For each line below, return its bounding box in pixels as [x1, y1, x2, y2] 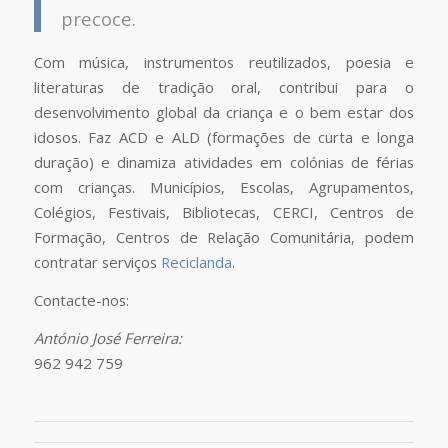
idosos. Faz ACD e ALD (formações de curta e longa [33, 127, 415, 148]
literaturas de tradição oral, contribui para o [33, 77, 415, 98]
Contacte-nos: [33, 290, 129, 311]
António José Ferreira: [33, 327, 182, 348]
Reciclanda [160, 252, 232, 273]
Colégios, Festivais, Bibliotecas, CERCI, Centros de [33, 202, 415, 223]
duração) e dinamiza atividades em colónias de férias [33, 152, 415, 173]
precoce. [60, 5, 136, 31]
